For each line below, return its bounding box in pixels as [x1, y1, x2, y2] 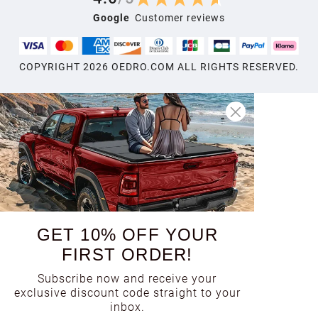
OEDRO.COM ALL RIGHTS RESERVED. [109, 61, 299, 73]
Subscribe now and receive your [38, 272, 217, 285]
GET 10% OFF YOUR [36, 225, 218, 245]
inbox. [109, 300, 145, 314]
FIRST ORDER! [62, 245, 193, 265]
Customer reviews [135, 11, 226, 23]
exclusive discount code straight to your [13, 286, 241, 300]
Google [92, 11, 130, 23]
